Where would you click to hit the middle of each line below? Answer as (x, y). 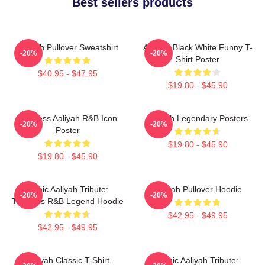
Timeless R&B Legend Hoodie (67, 201)
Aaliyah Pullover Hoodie (198, 189)
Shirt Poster (198, 59)
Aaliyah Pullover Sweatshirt (67, 47)
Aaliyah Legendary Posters (198, 118)
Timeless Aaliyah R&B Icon (67, 118)
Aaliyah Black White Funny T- (198, 47)
